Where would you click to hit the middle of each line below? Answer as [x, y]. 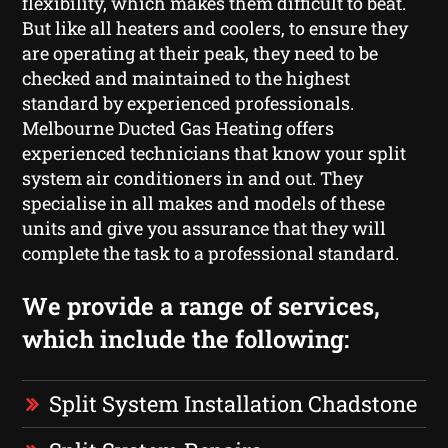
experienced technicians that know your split [214, 152]
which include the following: [186, 338]
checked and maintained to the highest [186, 77]
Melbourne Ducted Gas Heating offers [178, 127]
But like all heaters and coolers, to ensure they [215, 27]
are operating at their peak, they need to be [200, 52]
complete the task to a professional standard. [211, 252]
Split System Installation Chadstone [233, 403]
